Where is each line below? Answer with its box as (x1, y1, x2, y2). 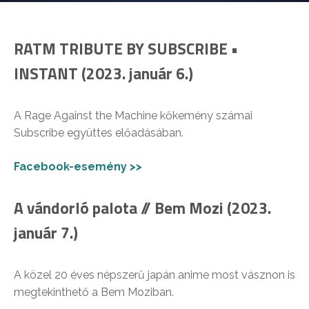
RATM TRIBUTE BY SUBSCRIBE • (14, 37, 238, 61)
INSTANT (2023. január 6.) (14, 61, 193, 86)
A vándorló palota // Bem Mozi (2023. (14, 196, 271, 221)
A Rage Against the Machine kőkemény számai (14, 109, 252, 123)
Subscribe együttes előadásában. (14, 126, 183, 140)
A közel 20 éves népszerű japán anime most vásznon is (14, 268, 295, 282)
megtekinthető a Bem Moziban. (14, 286, 174, 299)
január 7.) (14, 221, 78, 246)
